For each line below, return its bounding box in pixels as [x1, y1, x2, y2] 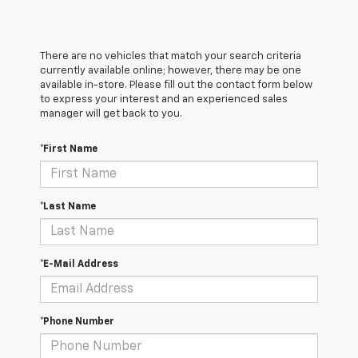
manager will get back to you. [40, 109, 182, 120]
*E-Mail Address [40, 260, 118, 270]
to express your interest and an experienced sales [40, 94, 288, 105]
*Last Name [40, 202, 96, 213]
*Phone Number [40, 317, 114, 328]
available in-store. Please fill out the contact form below [40, 80, 312, 91]
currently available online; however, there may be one [40, 66, 301, 77]
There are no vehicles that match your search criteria [40, 51, 301, 62]
